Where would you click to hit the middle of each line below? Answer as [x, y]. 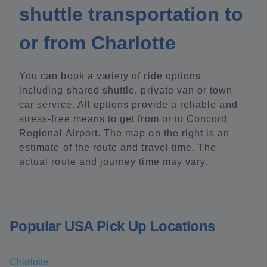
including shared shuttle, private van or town [126, 90]
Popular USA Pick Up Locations [112, 226]
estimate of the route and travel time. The [118, 148]
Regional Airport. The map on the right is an [125, 133]
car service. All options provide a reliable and [128, 105]
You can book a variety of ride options [110, 76]
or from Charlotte [97, 43]
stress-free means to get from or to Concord [123, 119]
